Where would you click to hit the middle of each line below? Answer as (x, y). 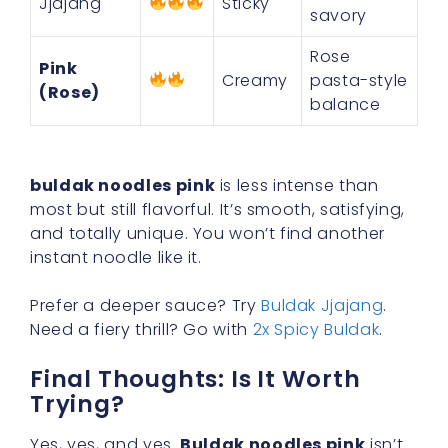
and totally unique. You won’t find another (207, 233)
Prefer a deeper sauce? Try (146, 305)
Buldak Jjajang (322, 305)
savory (338, 15)
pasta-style (359, 80)
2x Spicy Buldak (316, 329)
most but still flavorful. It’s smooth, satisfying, (218, 209)
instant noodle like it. (116, 257)
